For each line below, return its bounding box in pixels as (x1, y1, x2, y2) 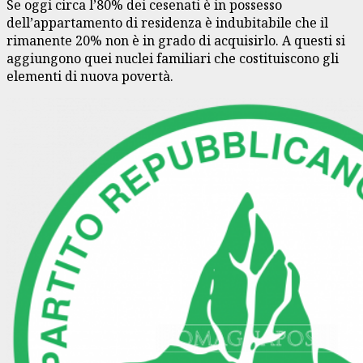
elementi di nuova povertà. (6, 66, 173, 85)
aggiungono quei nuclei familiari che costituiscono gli (6, 49, 339, 67)
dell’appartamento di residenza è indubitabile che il (6, 13, 328, 32)
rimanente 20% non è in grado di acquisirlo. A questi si (6, 31, 345, 49)
